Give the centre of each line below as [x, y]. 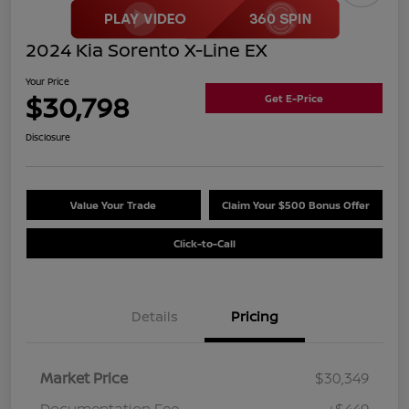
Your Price [47, 81]
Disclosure [48, 136]
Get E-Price [294, 99]
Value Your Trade [114, 204]
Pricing [255, 316]
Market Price [84, 378]
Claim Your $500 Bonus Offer [295, 204]
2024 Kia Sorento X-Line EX [147, 49]
